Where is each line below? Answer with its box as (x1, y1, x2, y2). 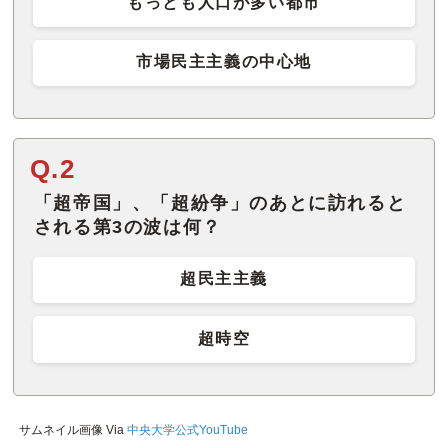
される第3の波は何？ (33, 217, 222, 238)
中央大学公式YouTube (126, 422, 248, 437)
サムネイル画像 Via (18, 422, 127, 437)
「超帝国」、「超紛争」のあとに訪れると (33, 193, 407, 214)
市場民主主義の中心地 (136, 53, 312, 71)
